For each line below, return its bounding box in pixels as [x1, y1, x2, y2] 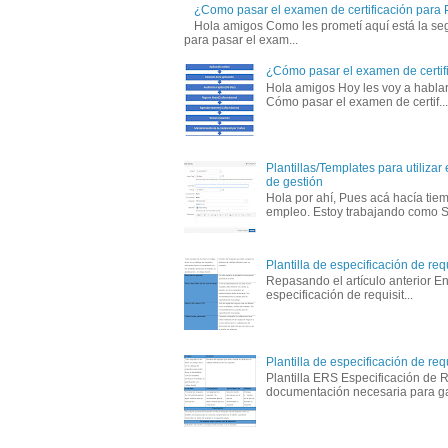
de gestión [265, 175, 323, 190]
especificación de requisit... [265, 288, 413, 303]
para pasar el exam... [184, 33, 298, 48]
